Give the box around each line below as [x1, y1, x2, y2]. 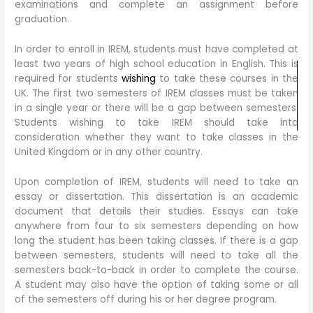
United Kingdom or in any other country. [15, 145, 203, 159]
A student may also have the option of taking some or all [15, 277, 298, 291]
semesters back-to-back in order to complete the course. [15, 263, 298, 277]
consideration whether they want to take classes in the [15, 130, 298, 144]
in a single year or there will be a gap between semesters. [15, 101, 298, 115]
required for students [15, 71, 122, 85]
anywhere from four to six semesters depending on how [15, 219, 298, 233]
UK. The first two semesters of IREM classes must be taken [15, 86, 298, 100]
